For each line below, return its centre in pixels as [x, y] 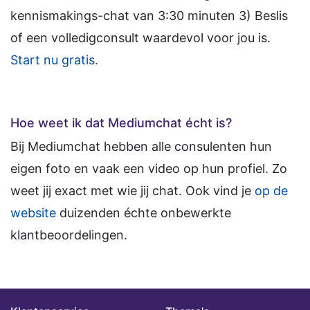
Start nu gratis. [54, 60]
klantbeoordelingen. [69, 235]
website [33, 213]
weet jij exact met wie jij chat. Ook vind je [133, 191]
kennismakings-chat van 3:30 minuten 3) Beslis [149, 16]
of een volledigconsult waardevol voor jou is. [140, 38]
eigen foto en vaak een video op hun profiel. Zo [149, 169]
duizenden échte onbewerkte [144, 213]
